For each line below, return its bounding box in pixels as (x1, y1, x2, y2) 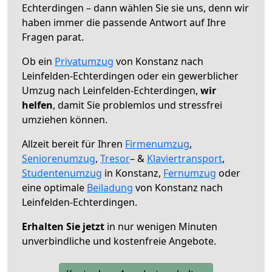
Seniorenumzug (22, 151, 95, 165)
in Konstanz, (102, 166, 163, 180)
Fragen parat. (22, 30, 84, 44)
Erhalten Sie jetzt (22, 219, 104, 233)
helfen (22, 98, 53, 112)
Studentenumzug (22, 166, 102, 180)
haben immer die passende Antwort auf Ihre (22, 15, 226, 29)
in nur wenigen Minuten (104, 219, 217, 233)
